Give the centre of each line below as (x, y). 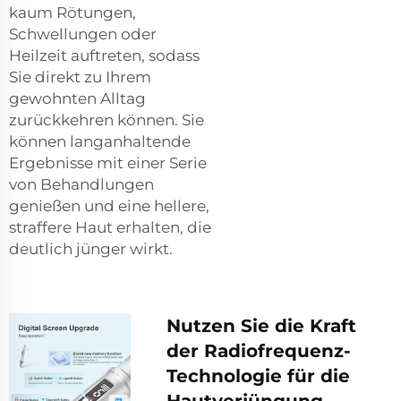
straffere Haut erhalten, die (110, 228)
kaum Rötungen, (73, 13)
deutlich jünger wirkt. (91, 249)
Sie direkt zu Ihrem (80, 77)
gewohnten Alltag (77, 99)
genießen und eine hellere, (109, 206)
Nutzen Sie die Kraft (261, 326)
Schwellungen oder (83, 34)
